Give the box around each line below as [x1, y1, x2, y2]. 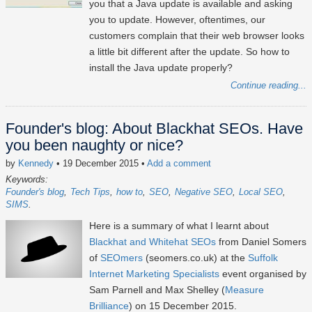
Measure [225, 284, 264, 296]
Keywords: [6, 174, 48, 185]
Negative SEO [175, 187, 233, 198]
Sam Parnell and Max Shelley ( [89, 284, 225, 296]
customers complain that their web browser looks [89, 30, 304, 42]
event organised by [219, 268, 306, 280]
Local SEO [239, 187, 283, 198]
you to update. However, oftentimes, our [89, 14, 265, 26]
